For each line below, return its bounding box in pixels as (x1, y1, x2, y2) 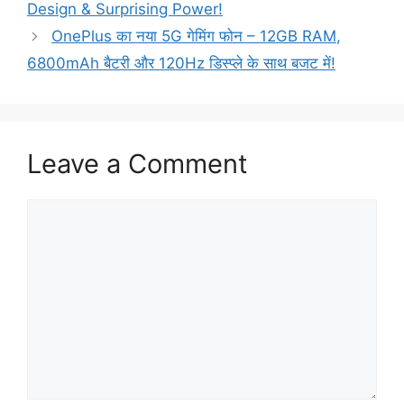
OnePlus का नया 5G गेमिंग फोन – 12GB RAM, (51, 27, 342, 46)
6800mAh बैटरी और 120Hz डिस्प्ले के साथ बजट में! (27, 54, 335, 73)
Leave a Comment (27, 148, 248, 180)
